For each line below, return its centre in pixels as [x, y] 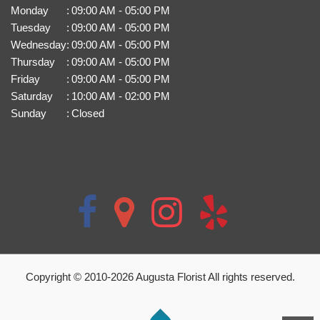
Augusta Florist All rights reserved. [214, 276]
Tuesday [31, 28]
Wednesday [39, 45]
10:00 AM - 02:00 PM [121, 96]
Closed [88, 114]
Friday [25, 79]
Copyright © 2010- [68, 276]
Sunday [29, 114]
